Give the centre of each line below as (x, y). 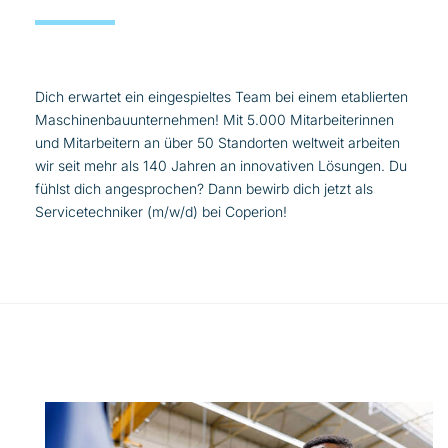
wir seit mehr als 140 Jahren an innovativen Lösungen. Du (221, 165)
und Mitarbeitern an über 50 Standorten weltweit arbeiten (217, 142)
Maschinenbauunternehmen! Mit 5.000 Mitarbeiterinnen (214, 119)
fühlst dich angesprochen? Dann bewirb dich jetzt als (204, 188)
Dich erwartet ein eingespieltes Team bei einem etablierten (221, 96)
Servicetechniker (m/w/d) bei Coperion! (161, 211)
